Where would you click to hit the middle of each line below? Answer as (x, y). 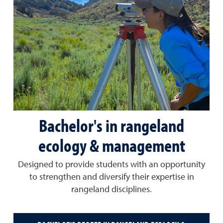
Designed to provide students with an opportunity (111, 165)
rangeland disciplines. (111, 190)
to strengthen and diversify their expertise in (111, 177)
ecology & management (111, 145)
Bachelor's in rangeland (111, 125)
